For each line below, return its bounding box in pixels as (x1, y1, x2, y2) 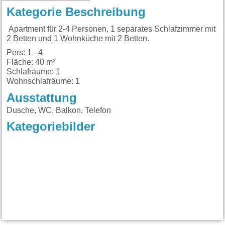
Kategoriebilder (7, 121, 95, 134)
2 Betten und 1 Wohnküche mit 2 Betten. (7, 35, 150, 43)
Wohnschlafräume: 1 (7, 77, 80, 85)
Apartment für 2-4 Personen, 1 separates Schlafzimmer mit (7, 25, 216, 34)
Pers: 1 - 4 (7, 48, 43, 57)
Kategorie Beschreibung (7, 7, 146, 19)
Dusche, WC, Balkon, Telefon (7, 106, 111, 115)
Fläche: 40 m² (7, 58, 56, 66)
